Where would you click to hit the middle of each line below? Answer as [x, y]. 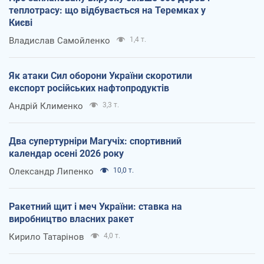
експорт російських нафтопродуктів [89, 88]
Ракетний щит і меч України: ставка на [95, 206]
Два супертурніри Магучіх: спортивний [95, 141]
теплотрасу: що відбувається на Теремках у [107, 10]
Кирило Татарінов [47, 237]
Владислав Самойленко [60, 40]
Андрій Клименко [46, 106]
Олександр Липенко [51, 171]
